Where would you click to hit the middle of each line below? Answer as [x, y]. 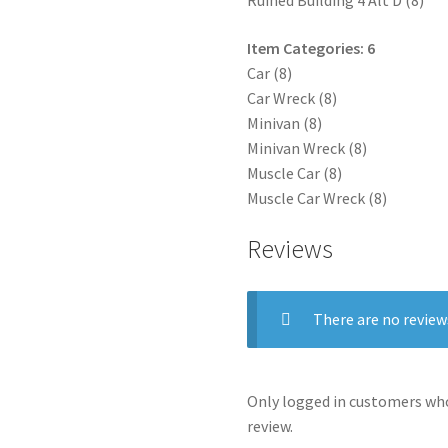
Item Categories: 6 [311, 48]
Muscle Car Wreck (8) [317, 198]
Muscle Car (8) [295, 173]
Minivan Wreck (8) [307, 148]
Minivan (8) [285, 123]
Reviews [290, 248]
